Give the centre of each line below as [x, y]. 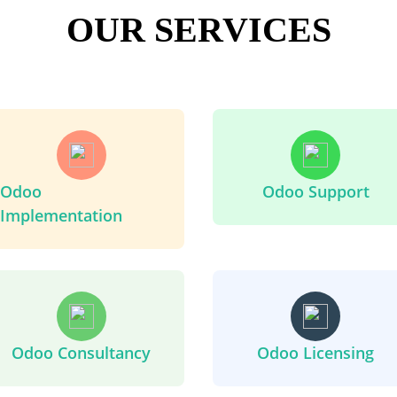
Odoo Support [315, 191]
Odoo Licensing [316, 352]
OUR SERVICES [198, 29]
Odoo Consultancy [82, 352]
